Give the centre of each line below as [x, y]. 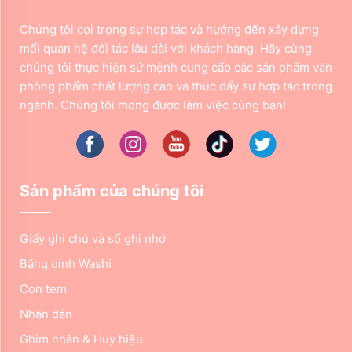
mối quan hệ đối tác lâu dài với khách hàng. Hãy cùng [166, 48]
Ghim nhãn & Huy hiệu [81, 339]
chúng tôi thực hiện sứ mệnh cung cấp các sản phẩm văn [176, 67]
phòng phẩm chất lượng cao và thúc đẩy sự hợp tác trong [176, 86]
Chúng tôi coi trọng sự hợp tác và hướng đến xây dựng [169, 29]
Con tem [43, 288]
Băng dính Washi [66, 263]
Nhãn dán [46, 313]
